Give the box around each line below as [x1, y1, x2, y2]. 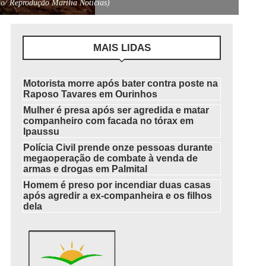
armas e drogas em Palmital [23, 164, 148, 174]
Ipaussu [23, 126, 60, 137]
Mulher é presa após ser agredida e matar [23, 105, 210, 115]
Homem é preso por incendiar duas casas [23, 180, 211, 190]
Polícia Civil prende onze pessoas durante [23, 142, 213, 153]
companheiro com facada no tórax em [23, 116, 194, 126]
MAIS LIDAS [93, 42, 151, 53]
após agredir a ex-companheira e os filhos [23, 191, 213, 201]
